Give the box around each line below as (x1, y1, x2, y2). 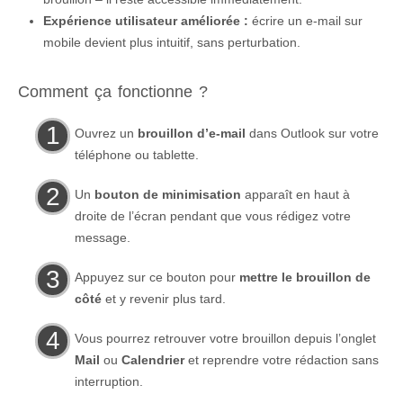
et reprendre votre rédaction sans (184, 353, 379, 367)
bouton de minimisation (94, 187, 241, 201)
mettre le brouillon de (239, 270, 371, 284)
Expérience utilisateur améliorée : (43, 13, 248, 28)
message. (75, 230, 130, 245)
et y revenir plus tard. (102, 291, 226, 306)
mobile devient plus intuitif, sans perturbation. (43, 35, 300, 49)
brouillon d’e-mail (138, 126, 246, 140)
